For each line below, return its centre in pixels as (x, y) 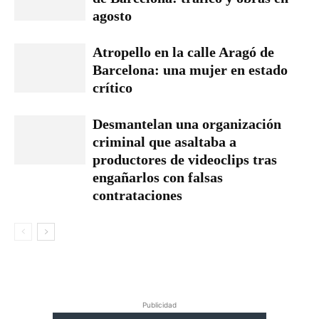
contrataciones (137, 195)
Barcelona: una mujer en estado (190, 69)
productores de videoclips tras (185, 159)
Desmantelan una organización (187, 124)
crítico (113, 87)
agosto (112, 15)
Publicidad (159, 304)
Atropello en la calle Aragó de (183, 52)
